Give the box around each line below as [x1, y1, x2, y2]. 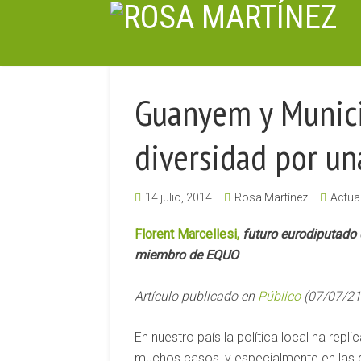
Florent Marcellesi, [135, 226, 239, 242]
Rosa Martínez [234, 191, 308, 204]
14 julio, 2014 [145, 191, 212, 204]
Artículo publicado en [135, 288, 258, 304]
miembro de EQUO [135, 247, 239, 263]
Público [258, 288, 301, 304]
